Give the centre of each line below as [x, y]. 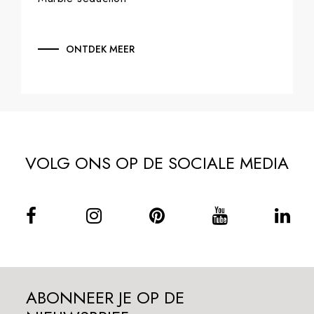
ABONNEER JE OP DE [105, 297]
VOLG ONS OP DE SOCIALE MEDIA [157, 163]
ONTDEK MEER [100, 49]
